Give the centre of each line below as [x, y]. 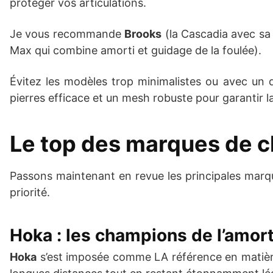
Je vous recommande [67, 34]
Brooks [143, 34]
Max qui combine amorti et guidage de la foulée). [136, 50]
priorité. [30, 192]
